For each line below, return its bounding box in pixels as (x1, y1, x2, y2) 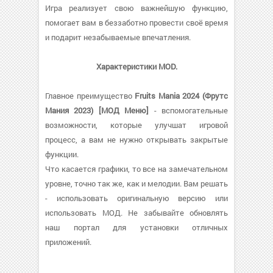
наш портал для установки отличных (45, 222, 228, 233)
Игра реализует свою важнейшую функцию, (45, 2, 228, 13)
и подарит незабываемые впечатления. (45, 32, 191, 43)
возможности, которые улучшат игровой (45, 119, 228, 130)
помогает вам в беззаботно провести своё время (45, 17, 228, 28)
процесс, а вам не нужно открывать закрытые (45, 134, 228, 145)
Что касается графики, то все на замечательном (45, 163, 228, 174)
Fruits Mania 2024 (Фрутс (135, 90, 229, 101)
